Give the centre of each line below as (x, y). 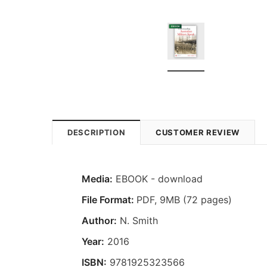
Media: (97, 178)
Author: (99, 220)
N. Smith (137, 220)
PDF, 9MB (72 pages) (184, 199)
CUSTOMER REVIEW (198, 132)
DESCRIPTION (97, 132)
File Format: (109, 199)
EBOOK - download (158, 178)
